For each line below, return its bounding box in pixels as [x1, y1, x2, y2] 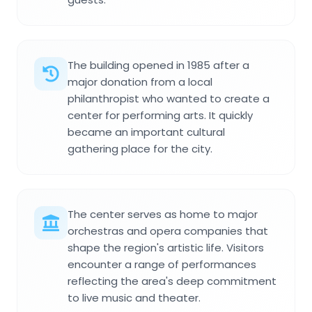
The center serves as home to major [68, 207, 258, 222]
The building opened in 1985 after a [68, 58, 249, 73]
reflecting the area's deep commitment [68, 274, 276, 289]
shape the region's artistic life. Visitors [68, 240, 264, 256]
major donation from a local [68, 75, 212, 90]
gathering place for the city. [68, 141, 212, 157]
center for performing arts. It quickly [68, 108, 253, 123]
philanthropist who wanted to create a [68, 91, 270, 107]
